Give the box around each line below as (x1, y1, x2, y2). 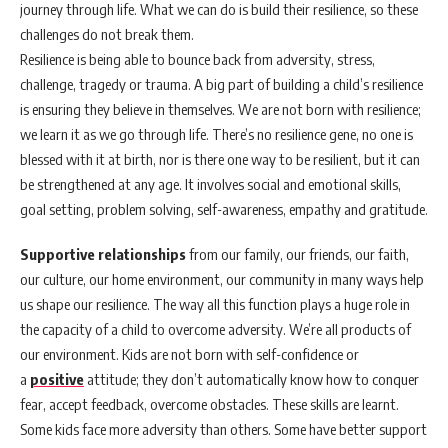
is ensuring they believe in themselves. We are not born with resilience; (20, 100, 421, 118)
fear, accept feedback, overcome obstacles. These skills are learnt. (20, 395, 402, 413)
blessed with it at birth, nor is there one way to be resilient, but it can (20, 150, 420, 168)
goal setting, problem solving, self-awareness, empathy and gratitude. (20, 200, 428, 218)
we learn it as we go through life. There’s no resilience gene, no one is (20, 125, 413, 143)
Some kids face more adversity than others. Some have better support (20, 420, 427, 438)
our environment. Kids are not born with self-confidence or (20, 345, 359, 363)
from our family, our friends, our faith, (186, 245, 409, 263)
